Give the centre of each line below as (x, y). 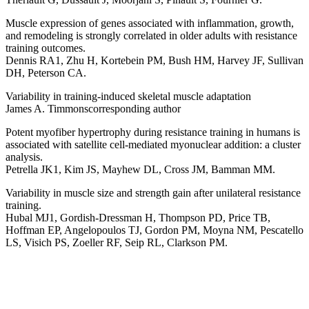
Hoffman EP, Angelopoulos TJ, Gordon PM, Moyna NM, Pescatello (154, 230)
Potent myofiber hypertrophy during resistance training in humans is (153, 132)
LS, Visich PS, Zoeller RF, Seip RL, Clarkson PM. (117, 243)
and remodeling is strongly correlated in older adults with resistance (151, 36)
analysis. (24, 157)
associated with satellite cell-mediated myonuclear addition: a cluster (153, 145)
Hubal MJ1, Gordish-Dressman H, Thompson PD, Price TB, (138, 218)
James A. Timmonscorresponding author (93, 109)
